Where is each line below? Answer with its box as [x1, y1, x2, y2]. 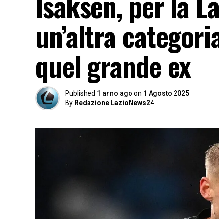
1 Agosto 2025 [143, 89, 189, 97]
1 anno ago [97, 89, 132, 97]
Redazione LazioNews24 [74, 99, 154, 107]
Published [65, 89, 95, 97]
